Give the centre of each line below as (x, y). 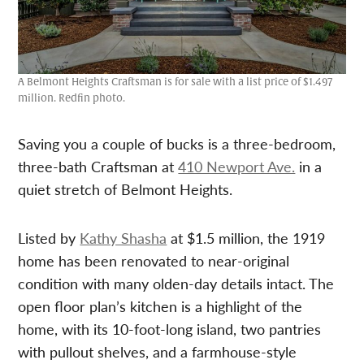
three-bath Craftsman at (98, 167)
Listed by (49, 238)
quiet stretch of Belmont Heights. (126, 189)
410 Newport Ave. (237, 167)
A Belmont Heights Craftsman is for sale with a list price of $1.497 (175, 82)
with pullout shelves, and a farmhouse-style (158, 352)
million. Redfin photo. (72, 99)
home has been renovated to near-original (154, 261)
